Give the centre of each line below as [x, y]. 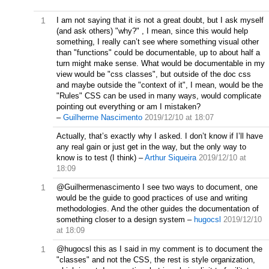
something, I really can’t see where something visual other [158, 42]
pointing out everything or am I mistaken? [128, 107]
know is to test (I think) [96, 158]
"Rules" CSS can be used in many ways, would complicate [159, 96]
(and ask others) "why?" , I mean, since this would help [152, 31]
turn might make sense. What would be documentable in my [161, 63]
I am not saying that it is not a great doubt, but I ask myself [160, 20]
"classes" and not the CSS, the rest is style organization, [156, 260]
